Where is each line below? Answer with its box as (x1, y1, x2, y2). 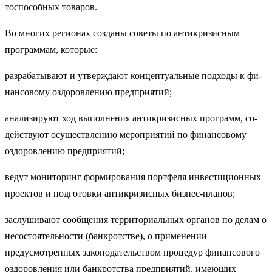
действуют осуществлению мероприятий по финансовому (5, 129, 246, 140)
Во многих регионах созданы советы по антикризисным (5, 27, 240, 38)
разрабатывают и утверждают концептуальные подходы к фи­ (5, 70, 262, 81)
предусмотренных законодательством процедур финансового (5, 246, 260, 257)
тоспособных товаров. (5, 1, 97, 12)
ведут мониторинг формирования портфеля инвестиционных (5, 171, 261, 182)
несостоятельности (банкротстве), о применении (5, 230, 207, 241)
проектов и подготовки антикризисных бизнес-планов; (5, 188, 235, 199)
